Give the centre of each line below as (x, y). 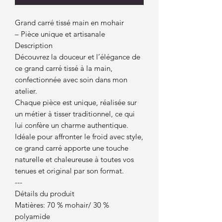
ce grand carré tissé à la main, (64, 68)
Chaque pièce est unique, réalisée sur (76, 103)
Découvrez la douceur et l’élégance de (78, 57)
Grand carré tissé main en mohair (69, 23)
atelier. (26, 91)
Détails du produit (45, 194)
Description (34, 46)
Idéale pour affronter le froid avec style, (79, 137)
